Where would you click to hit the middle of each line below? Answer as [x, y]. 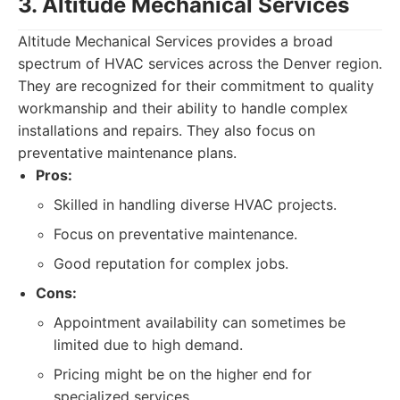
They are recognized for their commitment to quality [196, 86]
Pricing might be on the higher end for [183, 374]
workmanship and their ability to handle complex [183, 108]
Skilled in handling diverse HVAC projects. [195, 204]
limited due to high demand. [148, 345]
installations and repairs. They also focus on [167, 130]
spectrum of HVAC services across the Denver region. [200, 63]
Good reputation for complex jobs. [171, 263]
